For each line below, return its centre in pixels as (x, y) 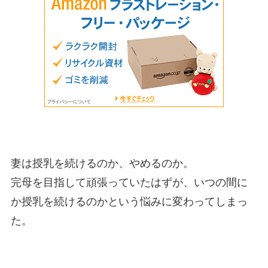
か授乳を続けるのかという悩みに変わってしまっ (129, 202)
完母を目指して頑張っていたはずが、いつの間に (129, 183)
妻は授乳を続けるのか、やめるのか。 (102, 164)
